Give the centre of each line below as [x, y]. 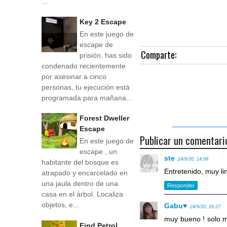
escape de [96, 44]
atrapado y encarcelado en [85, 173]
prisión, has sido [106, 55]
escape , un [98, 152]
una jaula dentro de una [80, 184]
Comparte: [159, 54]
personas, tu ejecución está [86, 87]
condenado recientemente [84, 66]
